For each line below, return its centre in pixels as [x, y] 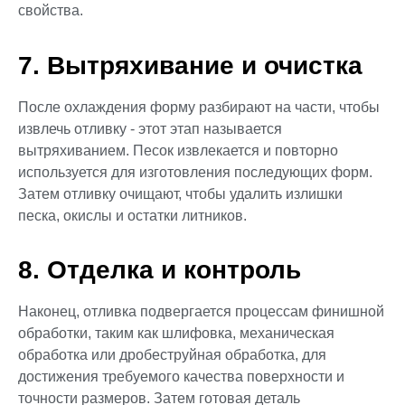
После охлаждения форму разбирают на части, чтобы [199, 107]
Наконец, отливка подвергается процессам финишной [201, 312]
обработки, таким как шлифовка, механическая [176, 334]
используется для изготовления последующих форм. [195, 172]
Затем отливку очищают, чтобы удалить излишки [180, 193]
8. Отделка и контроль [160, 270]
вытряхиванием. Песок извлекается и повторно [178, 150]
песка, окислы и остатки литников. [132, 215]
